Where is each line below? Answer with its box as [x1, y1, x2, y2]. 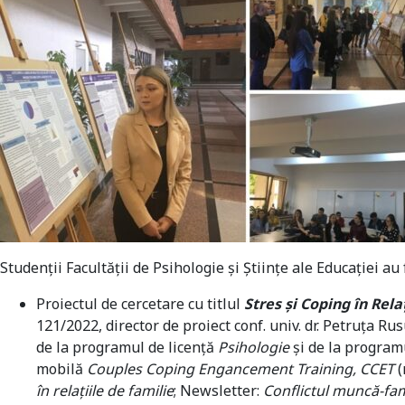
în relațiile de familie [36, 381, 174, 400]
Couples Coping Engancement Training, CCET [87, 359, 394, 379]
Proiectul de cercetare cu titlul [36, 294, 244, 314]
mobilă [36, 359, 87, 379]
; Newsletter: [174, 381, 263, 400]
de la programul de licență [36, 337, 218, 357]
